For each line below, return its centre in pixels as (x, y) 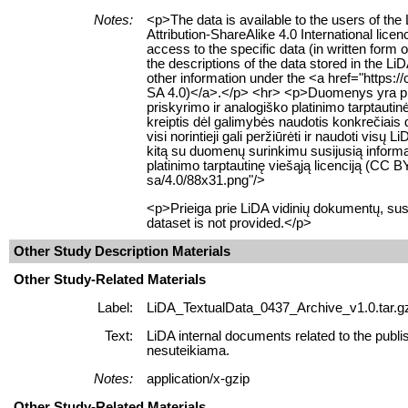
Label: (115, 307)
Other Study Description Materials (122, 251)
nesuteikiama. (188, 350)
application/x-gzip (198, 378)
